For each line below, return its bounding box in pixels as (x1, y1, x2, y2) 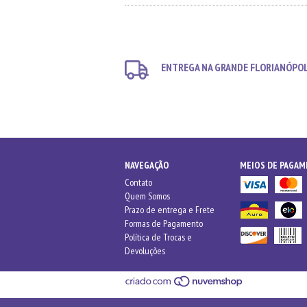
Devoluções (125, 245, 165, 257)
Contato (125, 176, 152, 188)
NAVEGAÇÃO (125, 159, 169, 171)
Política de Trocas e (125, 231, 192, 243)
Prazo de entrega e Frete (125, 204, 214, 216)
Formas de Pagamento (125, 217, 203, 230)
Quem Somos (125, 190, 170, 202)
